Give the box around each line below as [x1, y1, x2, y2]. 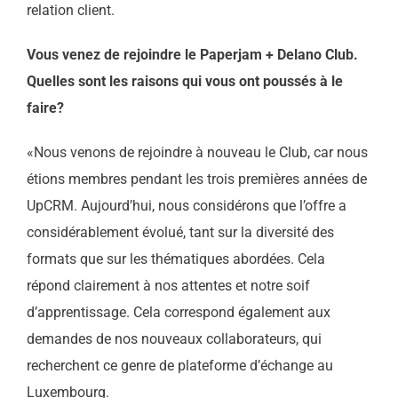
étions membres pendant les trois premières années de [26, 171, 367, 187]
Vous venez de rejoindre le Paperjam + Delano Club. [26, 46, 358, 63]
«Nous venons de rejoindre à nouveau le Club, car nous [26, 144, 368, 161]
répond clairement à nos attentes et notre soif [26, 277, 310, 294]
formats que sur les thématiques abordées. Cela [26, 251, 325, 267]
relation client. [26, 2, 115, 19]
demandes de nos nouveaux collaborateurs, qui [26, 330, 322, 347]
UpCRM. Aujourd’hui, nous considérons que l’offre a [26, 197, 346, 214]
